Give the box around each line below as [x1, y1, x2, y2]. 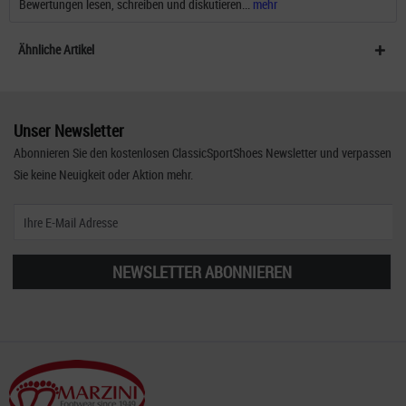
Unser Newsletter [14, 119, 124, 141]
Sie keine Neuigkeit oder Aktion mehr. [14, 165, 193, 183]
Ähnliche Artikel [18, 40, 94, 58]
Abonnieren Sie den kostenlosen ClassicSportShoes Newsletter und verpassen [14, 143, 391, 161]
